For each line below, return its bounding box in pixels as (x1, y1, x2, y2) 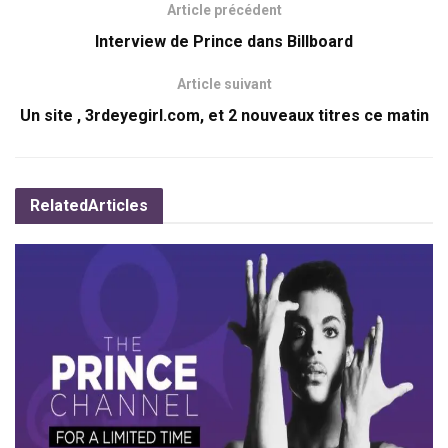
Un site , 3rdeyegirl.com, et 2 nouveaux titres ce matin (19, 106, 429, 126)
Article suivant (176, 76, 272, 93)
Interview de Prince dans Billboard (95, 32, 353, 52)
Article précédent (166, 2, 282, 19)
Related (30, 196, 88, 216)
